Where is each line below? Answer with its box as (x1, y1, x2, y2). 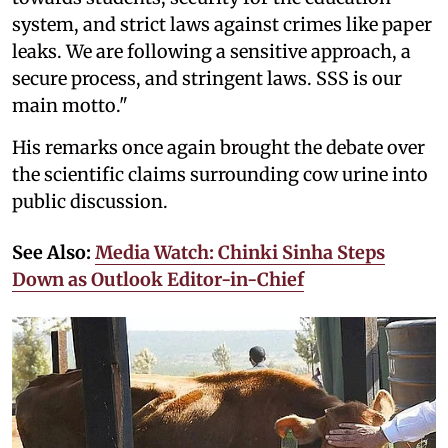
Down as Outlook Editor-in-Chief (12, 267, 304, 291)
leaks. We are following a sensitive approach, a (12, 39, 411, 63)
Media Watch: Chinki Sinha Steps (95, 240, 385, 264)
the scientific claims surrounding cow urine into (12, 162, 428, 186)
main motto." (12, 93, 128, 117)
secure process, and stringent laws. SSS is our (12, 66, 402, 90)
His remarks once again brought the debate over (12, 135, 425, 159)
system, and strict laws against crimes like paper (12, 12, 432, 36)
